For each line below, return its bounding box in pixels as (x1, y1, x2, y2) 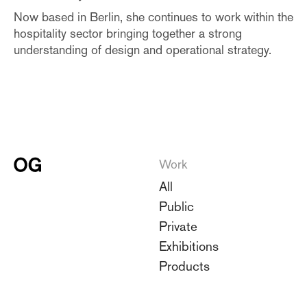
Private (159, 218, 197, 234)
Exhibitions (159, 238, 219, 254)
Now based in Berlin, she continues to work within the (14, 9, 293, 24)
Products (159, 258, 210, 273)
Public (159, 198, 194, 214)
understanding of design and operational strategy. (14, 42, 271, 57)
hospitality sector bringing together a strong (14, 25, 242, 40)
